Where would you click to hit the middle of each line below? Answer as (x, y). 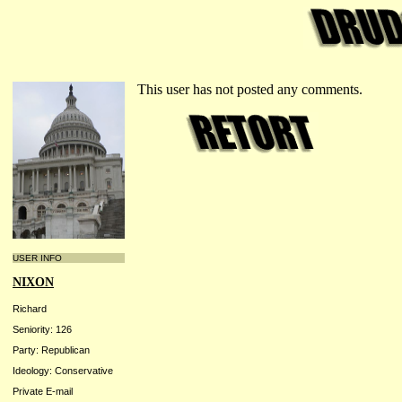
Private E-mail (43, 392)
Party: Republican (51, 350)
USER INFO (37, 258)
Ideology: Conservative (63, 371)
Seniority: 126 (42, 329)
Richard (30, 308)
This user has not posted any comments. (250, 89)
